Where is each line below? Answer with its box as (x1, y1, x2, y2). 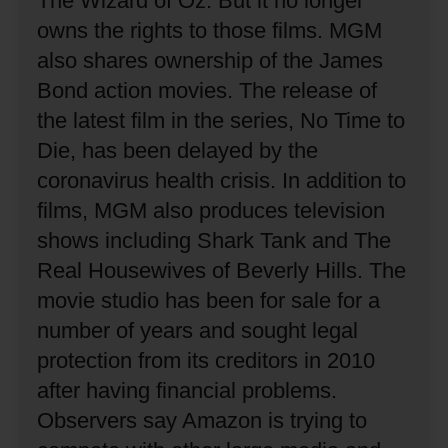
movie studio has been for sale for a (37, 287, 381, 313)
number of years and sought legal (37, 317, 359, 343)
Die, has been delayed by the (37, 137, 319, 163)
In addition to (282, 167, 407, 193)
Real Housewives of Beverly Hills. (37, 257, 364, 283)
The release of (239, 77, 378, 103)
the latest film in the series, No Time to (37, 107, 406, 133)
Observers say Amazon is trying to (37, 407, 368, 433)
